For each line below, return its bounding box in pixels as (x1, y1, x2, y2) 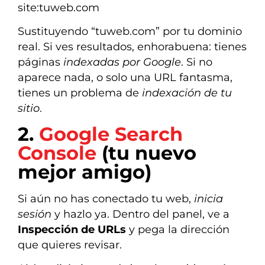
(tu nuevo (96, 141, 196, 164)
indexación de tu (142, 86, 232, 99)
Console (18, 141, 96, 164)
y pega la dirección (126, 222, 230, 235)
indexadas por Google (63, 56, 181, 69)
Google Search (39, 122, 183, 146)
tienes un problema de (18, 86, 142, 99)
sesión (18, 207, 51, 220)
